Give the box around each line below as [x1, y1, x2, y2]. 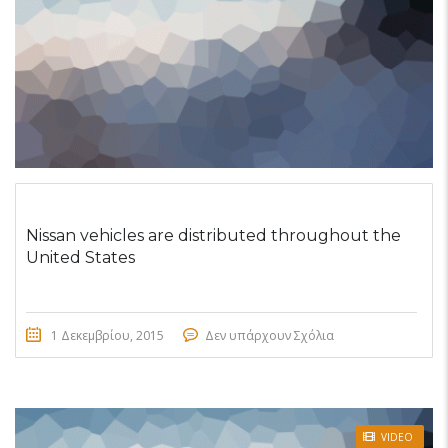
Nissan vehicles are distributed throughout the [26, 225, 401, 245]
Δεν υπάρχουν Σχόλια [205, 326, 334, 344]
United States [26, 247, 135, 267]
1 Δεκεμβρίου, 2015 [51, 326, 164, 344]
